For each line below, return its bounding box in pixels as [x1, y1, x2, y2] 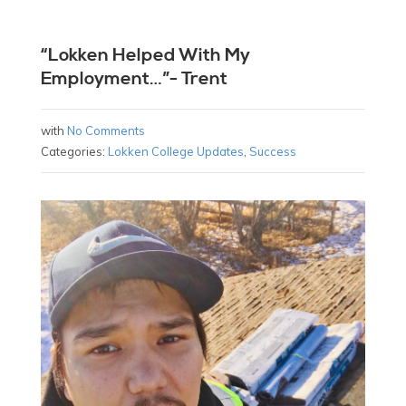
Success [248, 144, 296, 159]
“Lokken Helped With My [40, 44, 250, 68]
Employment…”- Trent [40, 68, 227, 92]
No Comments [66, 123, 145, 139]
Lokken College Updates [107, 144, 244, 159]
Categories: [40, 144, 108, 159]
